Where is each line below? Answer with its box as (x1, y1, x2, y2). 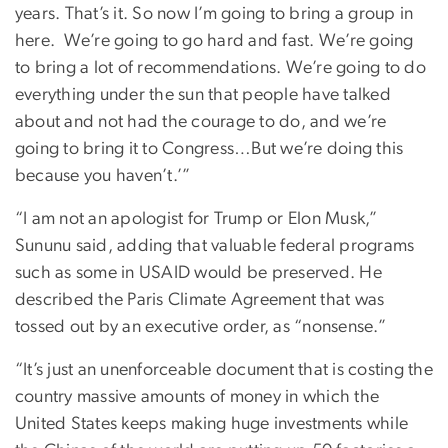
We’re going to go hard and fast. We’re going (63, 31, 414, 50)
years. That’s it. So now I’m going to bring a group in (15, 4, 414, 23)
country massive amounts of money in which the (15, 387, 380, 406)
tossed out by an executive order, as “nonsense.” (15, 317, 386, 336)
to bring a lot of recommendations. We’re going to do (15, 58, 426, 77)
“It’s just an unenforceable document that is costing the (15, 360, 433, 379)
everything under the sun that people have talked (15, 85, 391, 104)
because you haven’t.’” (15, 166, 191, 185)
